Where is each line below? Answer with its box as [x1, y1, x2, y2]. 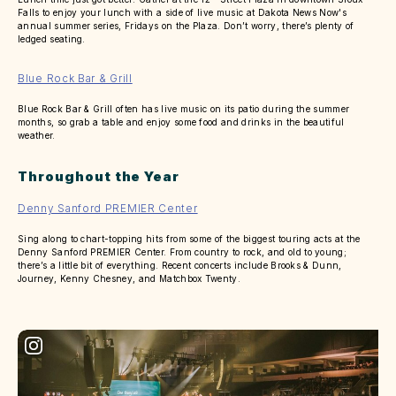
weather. [18, 130, 56, 141]
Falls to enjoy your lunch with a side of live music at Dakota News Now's [18, 7, 347, 18]
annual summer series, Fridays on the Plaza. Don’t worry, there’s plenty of [18, 20, 354, 31]
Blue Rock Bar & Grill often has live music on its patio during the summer [18, 103, 350, 114]
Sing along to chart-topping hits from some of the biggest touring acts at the [18, 233, 361, 244]
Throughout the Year [18, 168, 180, 185]
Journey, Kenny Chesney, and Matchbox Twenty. [18, 273, 241, 284]
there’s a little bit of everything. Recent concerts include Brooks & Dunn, [18, 260, 342, 270]
